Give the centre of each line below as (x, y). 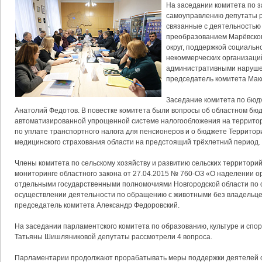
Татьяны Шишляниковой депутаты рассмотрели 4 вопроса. (113, 237)
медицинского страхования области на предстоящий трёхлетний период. (137, 142)
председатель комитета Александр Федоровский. (97, 205)
